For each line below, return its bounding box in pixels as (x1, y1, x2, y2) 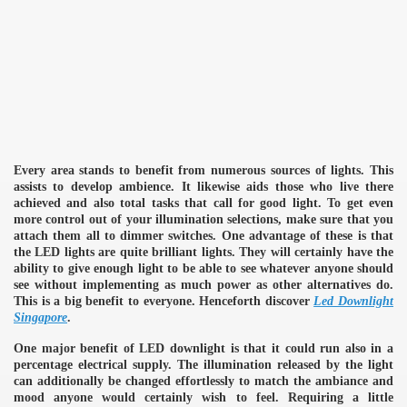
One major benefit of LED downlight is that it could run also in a (14, 341, 393, 355)
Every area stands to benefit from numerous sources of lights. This (14, 163, 393, 177)
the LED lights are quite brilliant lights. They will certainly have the (14, 244, 393, 259)
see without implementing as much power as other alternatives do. (14, 277, 393, 292)
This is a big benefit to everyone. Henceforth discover (14, 293, 314, 308)
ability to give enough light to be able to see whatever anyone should (14, 261, 393, 275)
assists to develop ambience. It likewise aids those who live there (14, 179, 393, 194)
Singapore (14, 310, 67, 324)
